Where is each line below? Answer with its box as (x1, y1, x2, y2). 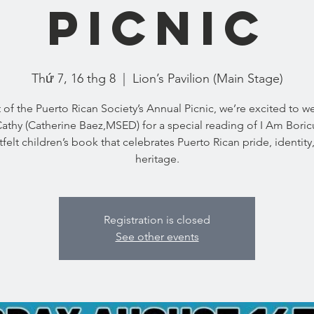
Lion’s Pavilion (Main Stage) (132, 71, 283, 86)
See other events (115, 230, 199, 243)
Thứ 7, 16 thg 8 (31, 71, 116, 86)
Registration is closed (104, 213, 210, 226)
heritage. (135, 152, 179, 165)
